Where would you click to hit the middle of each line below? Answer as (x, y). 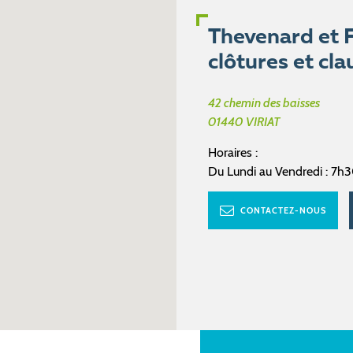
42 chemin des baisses (264, 103)
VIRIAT (263, 122)
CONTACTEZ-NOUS (282, 210)
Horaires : (233, 152)
